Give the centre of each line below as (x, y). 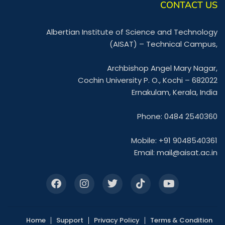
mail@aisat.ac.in (187, 152)
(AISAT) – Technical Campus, (163, 44)
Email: (145, 152)
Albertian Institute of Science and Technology (132, 32)
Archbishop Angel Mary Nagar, (162, 68)
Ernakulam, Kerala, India (175, 92)
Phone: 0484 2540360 (177, 116)
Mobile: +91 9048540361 (174, 140)
